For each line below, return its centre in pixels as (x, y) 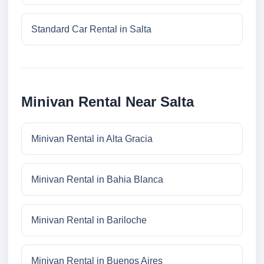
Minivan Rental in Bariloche (89, 220)
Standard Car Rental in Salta (91, 29)
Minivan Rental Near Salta (108, 102)
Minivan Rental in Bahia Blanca (97, 180)
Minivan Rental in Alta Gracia (92, 139)
